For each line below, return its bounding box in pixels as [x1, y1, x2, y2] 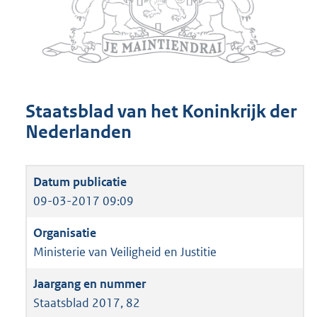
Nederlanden [25, 121, 132, 144]
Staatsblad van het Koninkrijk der [25, 100, 296, 123]
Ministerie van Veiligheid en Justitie [33, 243, 217, 260]
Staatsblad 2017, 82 [33, 294, 140, 311]
